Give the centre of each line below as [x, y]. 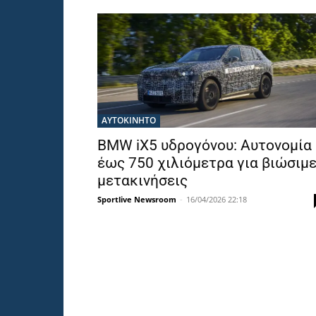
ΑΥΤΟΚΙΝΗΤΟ [129, 120]
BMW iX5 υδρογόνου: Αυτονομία [205, 145]
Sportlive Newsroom [137, 199]
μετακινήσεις [142, 181]
